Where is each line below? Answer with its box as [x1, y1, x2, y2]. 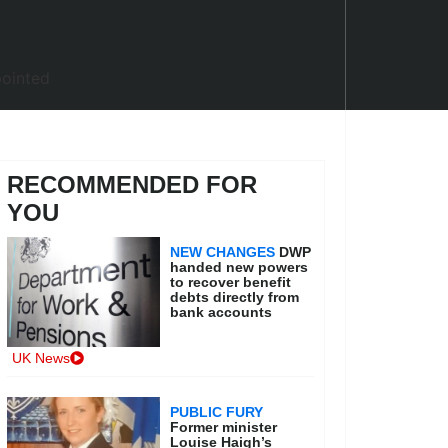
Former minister [170, 419, 278, 435]
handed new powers [170, 259, 309, 275]
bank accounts [170, 304, 273, 320]
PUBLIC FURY [170, 404, 264, 420]
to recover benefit [170, 274, 292, 290]
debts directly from [170, 289, 300, 305]
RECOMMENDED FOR [6, 171, 257, 198]
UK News [11, 350, 70, 366]
